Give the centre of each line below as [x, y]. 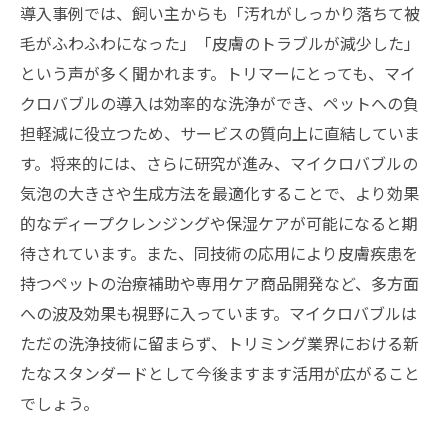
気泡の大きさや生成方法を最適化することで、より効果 [219, 193]
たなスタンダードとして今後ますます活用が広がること [220, 373]
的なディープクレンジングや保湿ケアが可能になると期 [219, 223]
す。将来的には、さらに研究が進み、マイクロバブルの [219, 163]
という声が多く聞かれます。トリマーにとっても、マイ [218, 73]
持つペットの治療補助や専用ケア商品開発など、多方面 [219, 283]
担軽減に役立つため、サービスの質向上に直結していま [220, 133]
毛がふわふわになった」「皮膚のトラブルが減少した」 [220, 43]
